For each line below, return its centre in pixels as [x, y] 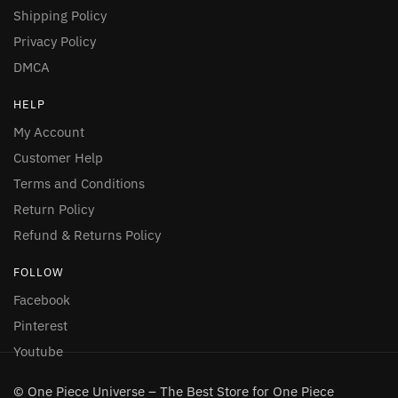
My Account [49, 131]
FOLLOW [39, 272]
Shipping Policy [60, 15]
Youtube [38, 351]
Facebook [42, 299]
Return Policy [54, 209]
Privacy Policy [55, 41]
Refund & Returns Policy [87, 235]
